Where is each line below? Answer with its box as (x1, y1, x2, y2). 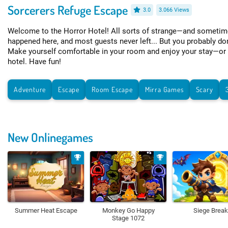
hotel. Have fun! (8, 56, 61, 66)
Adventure (14, 84, 46, 94)
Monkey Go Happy (102, 206, 155, 214)
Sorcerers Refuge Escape (8, 2, 128, 18)
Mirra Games (145, 84, 184, 94)
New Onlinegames (8, 129, 93, 145)
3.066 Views (158, 6, 189, 13)
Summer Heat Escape (14, 206, 77, 214)
